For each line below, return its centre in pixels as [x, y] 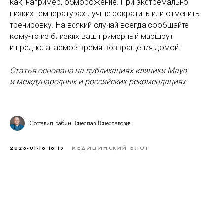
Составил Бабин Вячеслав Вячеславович [81, 123]
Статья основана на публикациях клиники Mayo [98, 70]
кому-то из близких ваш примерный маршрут [92, 36]
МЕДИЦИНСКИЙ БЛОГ [110, 148]
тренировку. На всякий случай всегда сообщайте [99, 25]
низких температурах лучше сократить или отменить [105, 13]
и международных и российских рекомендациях [98, 81]
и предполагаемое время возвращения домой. [95, 47]
